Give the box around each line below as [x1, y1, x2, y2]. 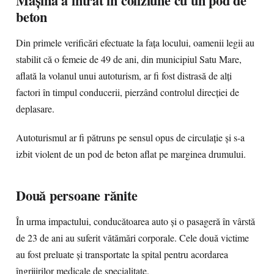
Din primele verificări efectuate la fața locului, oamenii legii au [16, 36, 254, 50]
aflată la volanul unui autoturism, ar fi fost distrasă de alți [16, 69, 232, 83]
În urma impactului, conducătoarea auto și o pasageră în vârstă [16, 215, 255, 228]
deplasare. [16, 102, 54, 116]
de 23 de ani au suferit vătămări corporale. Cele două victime [16, 231, 249, 245]
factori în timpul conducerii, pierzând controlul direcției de [16, 86, 239, 99]
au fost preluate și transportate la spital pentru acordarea [16, 248, 228, 261]
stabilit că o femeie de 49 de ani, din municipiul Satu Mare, [16, 53, 242, 66]
